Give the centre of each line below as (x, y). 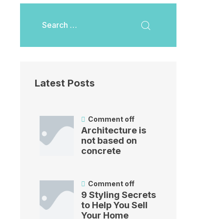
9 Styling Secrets (119, 195)
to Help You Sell (114, 205)
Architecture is (114, 131)
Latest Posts (65, 83)
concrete (101, 151)
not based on (109, 141)
